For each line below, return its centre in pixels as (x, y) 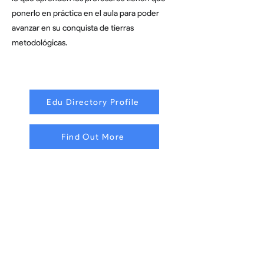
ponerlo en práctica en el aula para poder (85, 13)
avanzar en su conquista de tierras (73, 28)
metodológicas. (39, 43)
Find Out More (93, 137)
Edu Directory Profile (93, 102)
